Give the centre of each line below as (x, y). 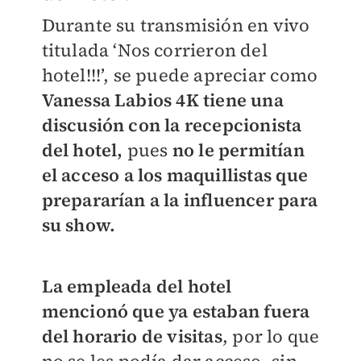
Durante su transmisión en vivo (176, 25)
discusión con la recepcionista (172, 125)
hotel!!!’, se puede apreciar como (180, 75)
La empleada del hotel (137, 286)
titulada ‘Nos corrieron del (154, 50)
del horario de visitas (132, 336)
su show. (79, 225)
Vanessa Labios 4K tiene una (162, 100)
